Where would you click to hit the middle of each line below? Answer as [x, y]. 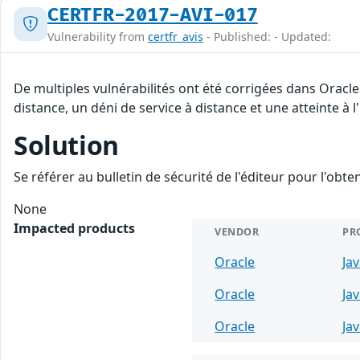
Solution [66, 145]
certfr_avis [176, 36]
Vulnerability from [98, 36]
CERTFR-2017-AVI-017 [153, 15]
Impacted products [74, 228]
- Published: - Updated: [267, 36]
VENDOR [237, 231]
